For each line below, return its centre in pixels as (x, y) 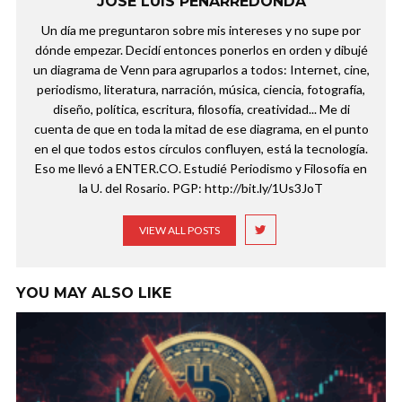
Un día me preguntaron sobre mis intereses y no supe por (201, 31)
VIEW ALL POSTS (179, 231)
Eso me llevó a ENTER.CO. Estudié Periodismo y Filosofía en (201, 169)
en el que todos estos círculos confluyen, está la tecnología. (201, 149)
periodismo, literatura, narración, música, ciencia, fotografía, (201, 90)
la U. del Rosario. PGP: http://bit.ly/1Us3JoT (201, 188)
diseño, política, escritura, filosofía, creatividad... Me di (201, 109)
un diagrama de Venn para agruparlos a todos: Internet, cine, (201, 70)
